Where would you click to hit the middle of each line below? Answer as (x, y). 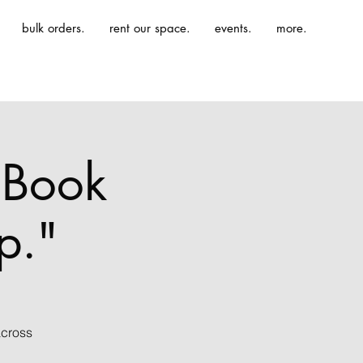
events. (233, 28)
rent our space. (150, 28)
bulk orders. (53, 28)
